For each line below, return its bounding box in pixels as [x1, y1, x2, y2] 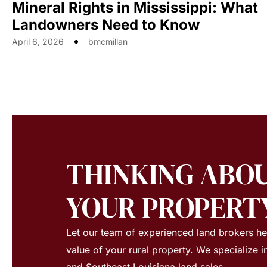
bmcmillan [88, 36, 128, 46]
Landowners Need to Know [12, 15, 200, 33]
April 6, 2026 [12, 36, 64, 46]
